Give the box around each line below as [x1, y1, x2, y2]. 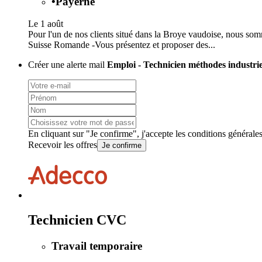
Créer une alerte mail [28, 60, 107, 70]
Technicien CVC [28, 212, 126, 228]
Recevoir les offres [28, 140, 97, 150]
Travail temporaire [51, 240, 142, 253]
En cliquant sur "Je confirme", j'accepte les [28, 129, 188, 139]
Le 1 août [28, 19, 63, 29]
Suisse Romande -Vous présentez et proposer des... [28, 40, 215, 50]
